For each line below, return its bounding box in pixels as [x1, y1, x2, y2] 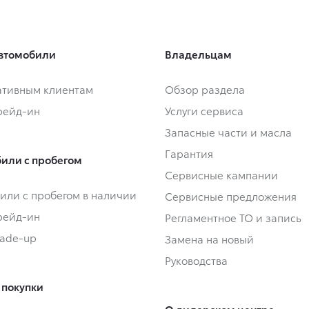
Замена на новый [165, 230, 254, 246]
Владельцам [165, 46, 232, 61]
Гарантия [165, 145, 213, 161]
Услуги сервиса [165, 102, 243, 118]
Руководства [165, 252, 228, 268]
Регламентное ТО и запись [165, 209, 301, 225]
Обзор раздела [165, 81, 245, 97]
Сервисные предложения [165, 188, 297, 203]
